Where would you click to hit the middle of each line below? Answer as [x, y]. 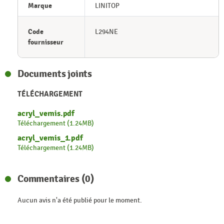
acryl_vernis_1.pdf [50, 138]
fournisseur [46, 42]
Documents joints [55, 74]
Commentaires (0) [56, 179]
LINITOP [107, 6]
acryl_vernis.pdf [46, 114]
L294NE [106, 32]
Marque [40, 6]
